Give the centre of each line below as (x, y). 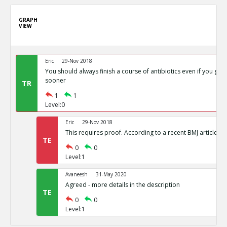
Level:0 (55, 105)
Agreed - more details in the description (122, 185)
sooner (55, 80)
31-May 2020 (111, 174)
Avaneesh (76, 174)
